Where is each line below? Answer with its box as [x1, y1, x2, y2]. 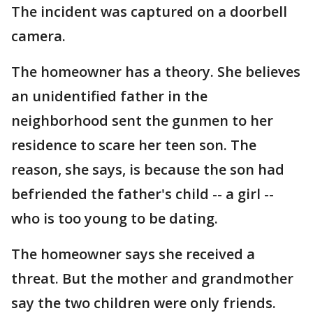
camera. [11, 27, 66, 45]
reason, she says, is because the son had [11, 160, 284, 179]
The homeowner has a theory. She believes [11, 62, 300, 81]
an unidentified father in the [11, 87, 208, 105]
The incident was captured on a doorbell [11, 2, 287, 21]
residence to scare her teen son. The [11, 136, 256, 154]
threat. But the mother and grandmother [11, 269, 293, 288]
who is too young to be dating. [11, 209, 218, 228]
